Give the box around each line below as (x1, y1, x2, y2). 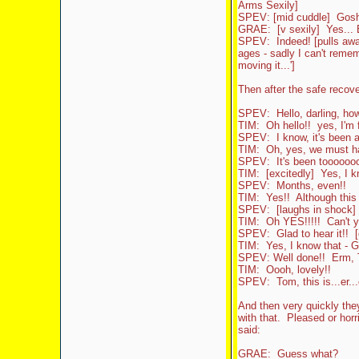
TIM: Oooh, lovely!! (237, 264, 331, 276)
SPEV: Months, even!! (237, 179, 346, 192)
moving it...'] (237, 59, 295, 71)
